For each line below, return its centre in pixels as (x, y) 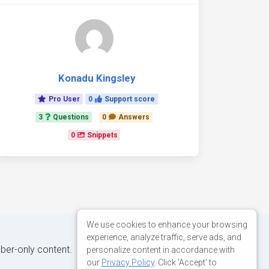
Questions (71, 117)
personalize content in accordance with (161, 249)
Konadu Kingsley (96, 78)
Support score (129, 99)
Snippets (102, 135)
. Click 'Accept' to (186, 262)
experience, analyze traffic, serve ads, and (164, 237)
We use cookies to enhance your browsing (167, 224)
